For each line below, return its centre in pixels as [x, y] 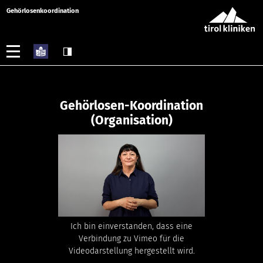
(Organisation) [131, 120]
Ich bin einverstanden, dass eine [131, 227]
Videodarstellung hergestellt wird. [131, 251]
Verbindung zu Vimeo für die [131, 239]
